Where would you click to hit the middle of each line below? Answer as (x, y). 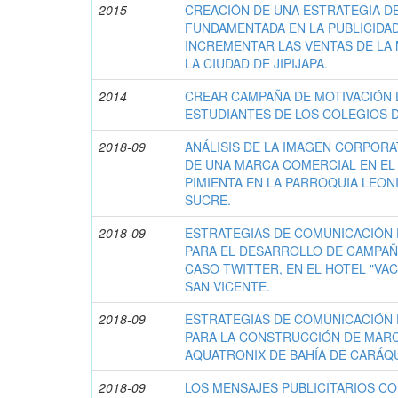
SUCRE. (208, 200)
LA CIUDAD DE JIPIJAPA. (257, 64)
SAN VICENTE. (228, 287)
